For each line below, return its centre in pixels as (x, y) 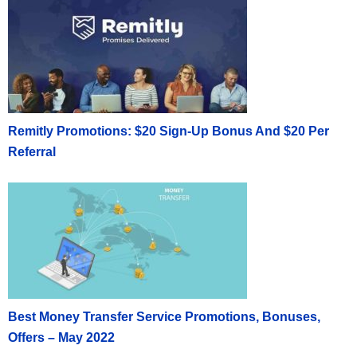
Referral (32, 151)
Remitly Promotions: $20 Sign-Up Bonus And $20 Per (169, 131)
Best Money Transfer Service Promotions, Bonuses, (164, 316)
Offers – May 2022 (61, 337)
